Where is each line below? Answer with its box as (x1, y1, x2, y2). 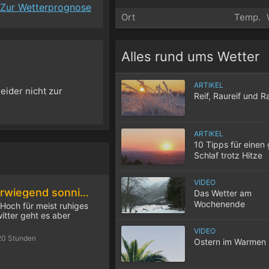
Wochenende (194, 198, 245, 209)
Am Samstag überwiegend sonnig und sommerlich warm (80, 186, 89, 199)
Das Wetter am (194, 187, 252, 198)
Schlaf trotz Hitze (194, 150, 262, 160)
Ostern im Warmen (194, 236, 266, 247)
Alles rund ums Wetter (121, 48, 259, 64)
